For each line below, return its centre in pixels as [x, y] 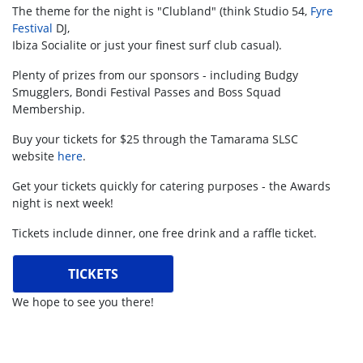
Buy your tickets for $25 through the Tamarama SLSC [155, 139]
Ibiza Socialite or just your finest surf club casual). [149, 45]
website [35, 156]
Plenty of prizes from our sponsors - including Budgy [155, 75]
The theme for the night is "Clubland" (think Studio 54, [161, 11]
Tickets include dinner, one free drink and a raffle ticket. [166, 233]
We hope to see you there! [85, 302]
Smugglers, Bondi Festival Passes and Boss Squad [147, 92]
